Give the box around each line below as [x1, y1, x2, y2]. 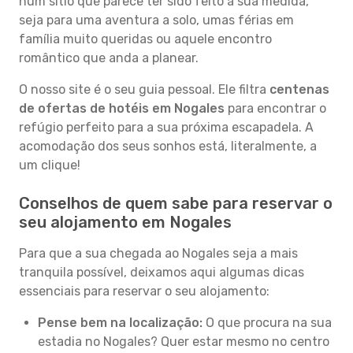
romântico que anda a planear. [19, 50, 199, 65]
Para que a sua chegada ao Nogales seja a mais [19, 246, 298, 261]
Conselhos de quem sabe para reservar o [19, 194, 333, 213]
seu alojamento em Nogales [19, 213, 232, 232]
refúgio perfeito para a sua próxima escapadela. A [19, 120, 314, 135]
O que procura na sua [203, 315, 332, 330]
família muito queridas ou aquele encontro [19, 32, 272, 46]
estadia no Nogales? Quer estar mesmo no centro [38, 334, 329, 349]
